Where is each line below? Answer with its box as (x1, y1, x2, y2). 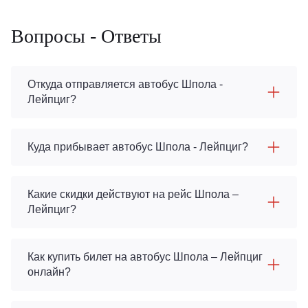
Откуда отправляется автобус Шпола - (27, 78, 223, 90)
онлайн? (27, 266, 71, 278)
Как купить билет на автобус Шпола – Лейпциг (27, 251, 263, 263)
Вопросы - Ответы (11, 25, 162, 47)
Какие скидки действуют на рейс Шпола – (27, 188, 239, 200)
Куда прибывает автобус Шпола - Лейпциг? (27, 141, 248, 153)
